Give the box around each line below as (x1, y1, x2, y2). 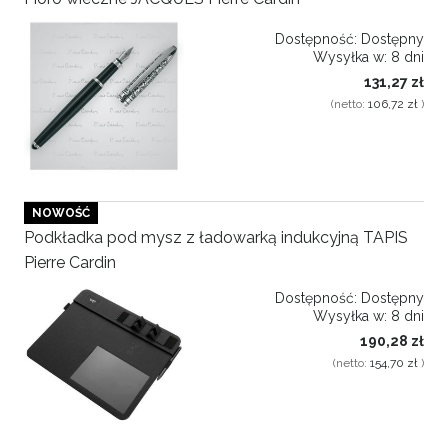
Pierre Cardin (24, 252, 116, 272)
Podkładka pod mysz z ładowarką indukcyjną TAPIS (24, 227, 408, 247)
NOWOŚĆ (32, 206, 90, 221)
